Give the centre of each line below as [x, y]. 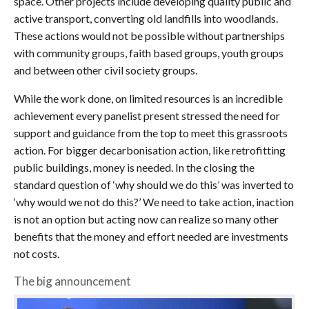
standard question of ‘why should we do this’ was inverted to [154, 184]
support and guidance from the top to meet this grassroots [151, 132]
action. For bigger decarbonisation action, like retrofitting [150, 150]
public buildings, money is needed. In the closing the [134, 167]
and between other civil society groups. [106, 70]
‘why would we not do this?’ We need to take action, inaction [154, 201]
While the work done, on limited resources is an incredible [148, 98]
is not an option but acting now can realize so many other [146, 219]
